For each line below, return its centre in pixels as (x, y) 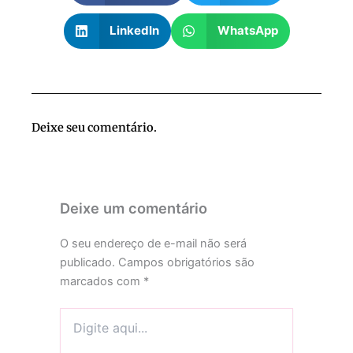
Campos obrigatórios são (187, 263)
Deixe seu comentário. (94, 127)
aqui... (75, 331)
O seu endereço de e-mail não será (154, 244)
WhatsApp (247, 31)
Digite (74, 315)
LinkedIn (134, 31)
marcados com (102, 282)
